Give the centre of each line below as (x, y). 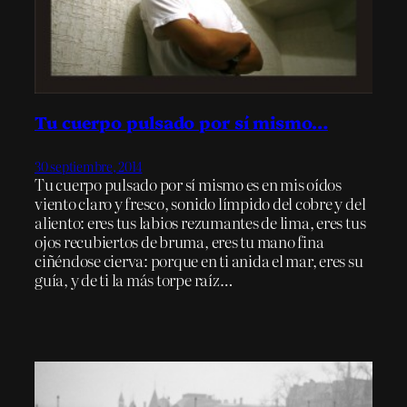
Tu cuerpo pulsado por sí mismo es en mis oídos (188, 184)
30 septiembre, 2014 (89, 167)
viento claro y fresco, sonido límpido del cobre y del (200, 203)
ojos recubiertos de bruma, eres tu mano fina (179, 242)
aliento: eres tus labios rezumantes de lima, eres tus (200, 223)
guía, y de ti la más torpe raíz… (134, 280)
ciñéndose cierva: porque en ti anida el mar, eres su (199, 261)
